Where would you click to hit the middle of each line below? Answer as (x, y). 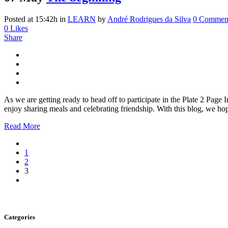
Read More (22, 126)
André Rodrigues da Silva (149, 19)
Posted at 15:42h (31, 19)
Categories (20, 217)
